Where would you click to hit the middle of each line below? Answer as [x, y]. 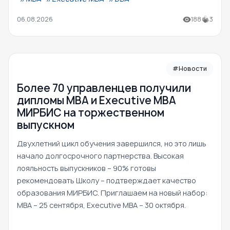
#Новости [190, 69]
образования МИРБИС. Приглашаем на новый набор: [112, 193]
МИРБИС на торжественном [91, 113]
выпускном [46, 125]
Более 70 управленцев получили [104, 88]
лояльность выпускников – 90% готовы [87, 168]
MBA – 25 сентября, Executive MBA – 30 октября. [101, 205]
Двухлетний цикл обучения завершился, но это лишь [112, 144]
